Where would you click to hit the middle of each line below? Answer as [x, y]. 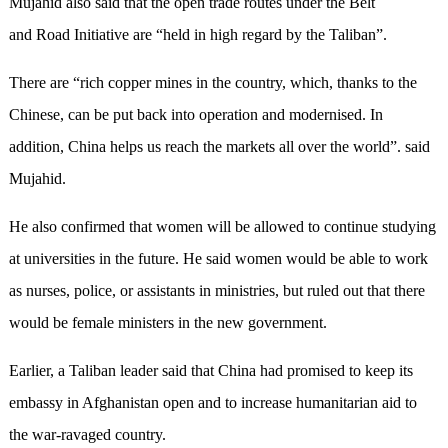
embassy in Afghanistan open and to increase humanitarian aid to [212, 403]
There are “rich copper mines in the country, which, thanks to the [212, 83]
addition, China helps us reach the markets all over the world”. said [219, 147]
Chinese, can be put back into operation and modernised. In [195, 115]
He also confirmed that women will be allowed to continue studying [222, 227]
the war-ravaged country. [87, 435]
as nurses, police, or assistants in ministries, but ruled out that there [216, 291]
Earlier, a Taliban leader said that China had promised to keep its [210, 371]
